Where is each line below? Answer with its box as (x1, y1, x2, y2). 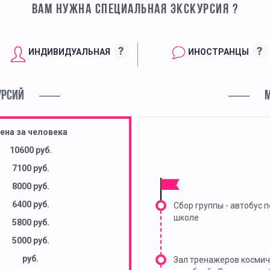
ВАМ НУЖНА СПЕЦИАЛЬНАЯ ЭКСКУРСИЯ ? (31, 3, 239, 17)
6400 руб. (11, 199, 49, 210)
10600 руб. (9, 145, 52, 155)
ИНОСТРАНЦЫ (187, 46, 249, 57)
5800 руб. (11, 218, 49, 228)
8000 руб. (11, 181, 49, 192)
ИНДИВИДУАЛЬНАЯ (28, 46, 110, 57)
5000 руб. (11, 236, 49, 246)
